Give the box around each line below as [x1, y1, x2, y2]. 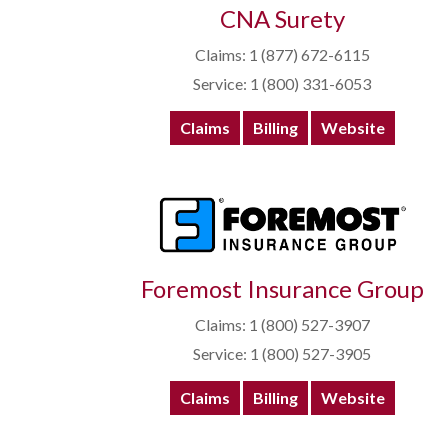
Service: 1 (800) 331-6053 [193, 74, 371, 94]
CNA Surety [219, 4, 345, 34]
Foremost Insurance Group [140, 274, 424, 304]
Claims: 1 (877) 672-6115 [194, 45, 370, 65]
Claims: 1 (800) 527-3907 [194, 315, 370, 335]
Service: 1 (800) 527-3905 [193, 344, 371, 364]
